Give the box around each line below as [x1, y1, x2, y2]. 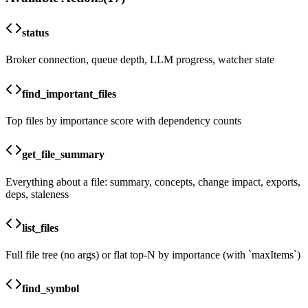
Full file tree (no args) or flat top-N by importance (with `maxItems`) [5, 249, 300, 261]
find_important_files [22, 87, 116, 100]
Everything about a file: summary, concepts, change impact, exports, [5, 175, 300, 188]
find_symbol [22, 283, 79, 295]
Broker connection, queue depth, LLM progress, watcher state [5, 54, 274, 66]
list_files [22, 221, 58, 234]
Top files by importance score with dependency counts [5, 115, 241, 126]
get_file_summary [22, 148, 104, 161]
